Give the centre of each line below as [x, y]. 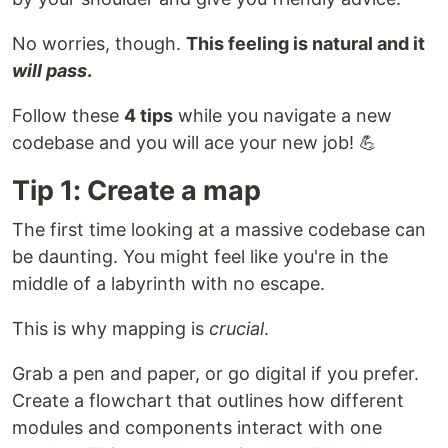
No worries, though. [99, 44]
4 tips [148, 116]
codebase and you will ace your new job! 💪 [194, 143]
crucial [236, 329]
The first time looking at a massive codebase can [219, 230]
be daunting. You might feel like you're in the [200, 257]
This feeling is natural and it [305, 44]
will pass [49, 71]
